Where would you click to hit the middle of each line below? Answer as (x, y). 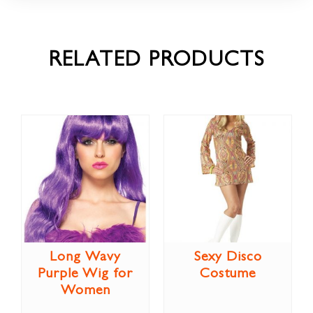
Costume (228, 274)
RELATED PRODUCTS (156, 62)
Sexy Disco (228, 257)
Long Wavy (85, 257)
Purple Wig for (85, 274)
